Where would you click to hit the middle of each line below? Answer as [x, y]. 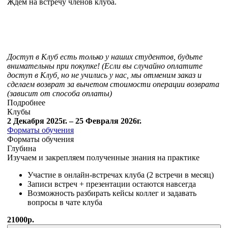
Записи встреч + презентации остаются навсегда [112, 184]
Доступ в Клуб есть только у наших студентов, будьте [105, 57]
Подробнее [26, 103]
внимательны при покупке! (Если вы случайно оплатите [105, 66]
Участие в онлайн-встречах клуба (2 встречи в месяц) [121, 175]
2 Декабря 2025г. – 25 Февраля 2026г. [74, 121]
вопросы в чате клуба [65, 203]
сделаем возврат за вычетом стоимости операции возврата [113, 84]
